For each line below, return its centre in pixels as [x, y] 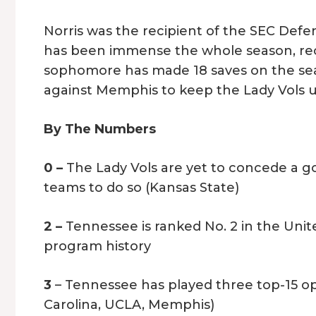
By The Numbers [100, 129]
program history [97, 247]
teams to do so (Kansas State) [141, 188]
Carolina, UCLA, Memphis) [129, 305]
